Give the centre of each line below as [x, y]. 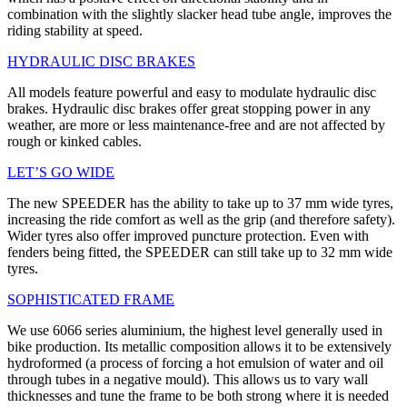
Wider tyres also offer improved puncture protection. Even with [188, 235]
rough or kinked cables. [74, 141]
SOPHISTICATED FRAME [91, 299]
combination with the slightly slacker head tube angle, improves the [199, 14]
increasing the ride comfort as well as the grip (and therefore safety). [201, 219]
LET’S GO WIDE [61, 172]
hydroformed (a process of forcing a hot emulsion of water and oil [195, 362]
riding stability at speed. [75, 30]
